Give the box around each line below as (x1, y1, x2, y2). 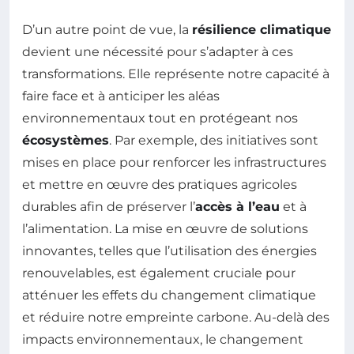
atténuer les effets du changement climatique (22, 287, 316, 303)
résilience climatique (192, 21, 331, 37)
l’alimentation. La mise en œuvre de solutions (22, 220, 308, 236)
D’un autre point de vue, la (22, 21, 192, 37)
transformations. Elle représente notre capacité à (22, 66, 330, 81)
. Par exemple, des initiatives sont (109, 132, 318, 148)
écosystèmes (22, 132, 109, 148)
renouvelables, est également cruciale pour (22, 265, 296, 281)
